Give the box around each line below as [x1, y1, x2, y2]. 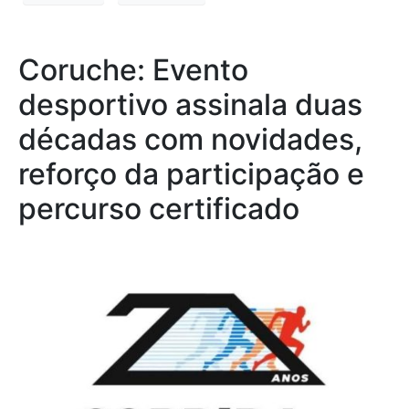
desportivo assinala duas [18, 86, 362, 122]
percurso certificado [18, 190, 299, 226]
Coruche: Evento [18, 51, 248, 88]
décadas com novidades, [18, 121, 362, 157]
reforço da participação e [18, 155, 364, 192]
